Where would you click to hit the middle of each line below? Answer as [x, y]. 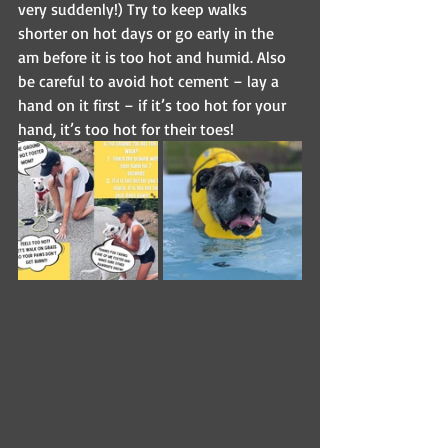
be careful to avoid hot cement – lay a [150, 81]
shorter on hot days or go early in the [148, 33]
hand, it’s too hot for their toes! [126, 129]
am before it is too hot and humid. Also [154, 57]
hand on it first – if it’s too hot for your [154, 105]
